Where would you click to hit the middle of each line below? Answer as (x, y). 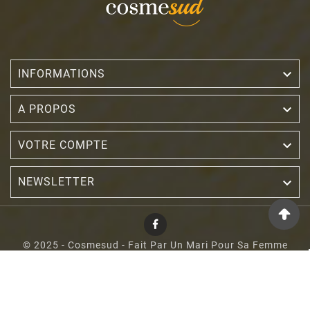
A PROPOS (47, 109)
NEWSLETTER (56, 181)
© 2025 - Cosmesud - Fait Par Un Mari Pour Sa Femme (155, 245)
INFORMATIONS (62, 73)
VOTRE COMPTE (63, 145)
